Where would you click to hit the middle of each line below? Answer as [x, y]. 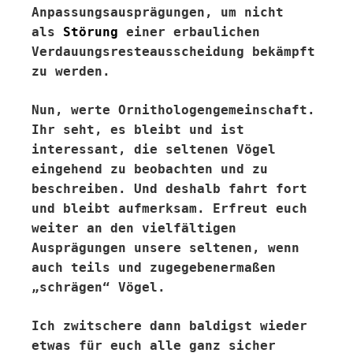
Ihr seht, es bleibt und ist [138, 130]
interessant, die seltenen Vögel [154, 149]
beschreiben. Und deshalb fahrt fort [169, 189]
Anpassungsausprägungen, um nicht [158, 12]
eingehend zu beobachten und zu [150, 169]
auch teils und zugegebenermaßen [154, 268]
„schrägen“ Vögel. [98, 287]
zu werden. [75, 71]
